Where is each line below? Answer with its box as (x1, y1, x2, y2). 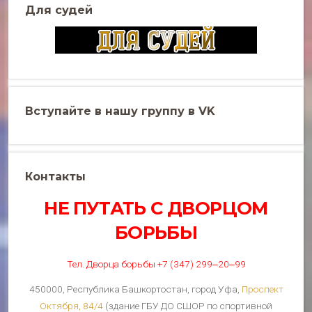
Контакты (25, 170, 86, 184)
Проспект (241, 283, 283, 295)
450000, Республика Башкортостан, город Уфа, (29, 283, 242, 295)
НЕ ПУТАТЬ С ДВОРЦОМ (44, 197, 268, 219)
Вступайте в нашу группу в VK (25, 104, 215, 118)
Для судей (25, 3, 93, 17)
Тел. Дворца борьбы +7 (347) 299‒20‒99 (66, 258, 246, 270)
